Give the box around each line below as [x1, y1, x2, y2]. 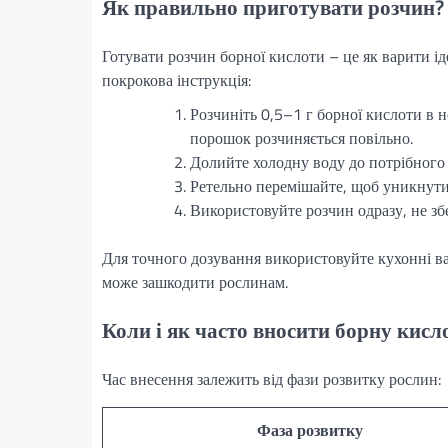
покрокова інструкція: [102, 68, 251, 93]
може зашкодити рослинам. [102, 270, 288, 295]
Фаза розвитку [256, 417, 363, 442]
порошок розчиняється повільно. [190, 126, 413, 151]
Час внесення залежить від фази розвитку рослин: [102, 366, 441, 391]
